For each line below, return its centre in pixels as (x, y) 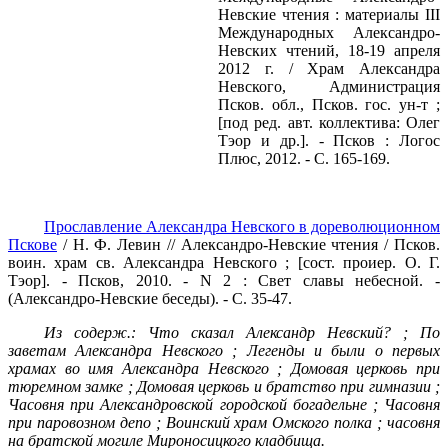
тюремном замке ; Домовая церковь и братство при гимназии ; (224, 387)
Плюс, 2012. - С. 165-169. (304, 159)
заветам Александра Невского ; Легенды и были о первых (224, 351)
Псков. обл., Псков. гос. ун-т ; (329, 105)
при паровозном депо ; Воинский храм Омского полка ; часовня (224, 423)
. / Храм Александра (354, 69)
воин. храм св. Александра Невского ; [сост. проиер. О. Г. (224, 263)
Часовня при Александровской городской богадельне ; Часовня (224, 405)
